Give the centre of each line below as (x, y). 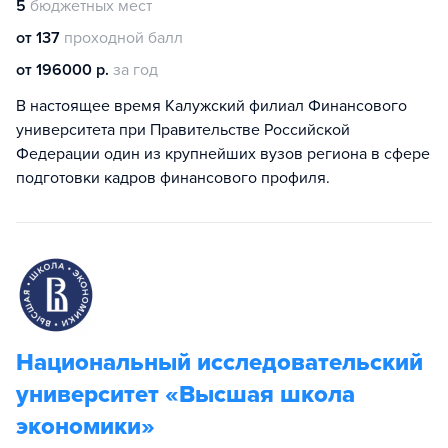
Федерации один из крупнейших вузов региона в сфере (223, 154)
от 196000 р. (62, 70)
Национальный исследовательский (219, 362)
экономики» (85, 426)
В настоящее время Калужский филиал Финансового (211, 106)
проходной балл (123, 38)
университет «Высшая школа (185, 394)
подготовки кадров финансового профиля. (173, 178)
